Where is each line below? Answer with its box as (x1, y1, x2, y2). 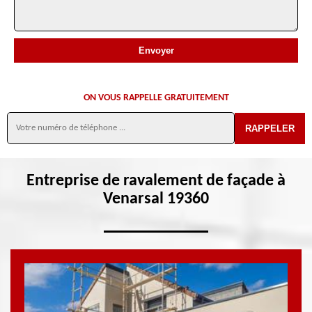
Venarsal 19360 (103, 191, 209, 208)
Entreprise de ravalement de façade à (26, 173, 286, 189)
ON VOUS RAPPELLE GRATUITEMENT (83, 93, 229, 103)
